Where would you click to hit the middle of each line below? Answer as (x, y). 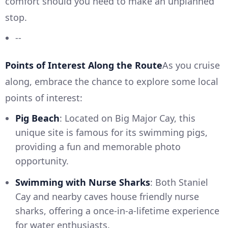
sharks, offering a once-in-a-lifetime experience (117, 210)
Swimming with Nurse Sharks (83, 182)
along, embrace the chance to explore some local (112, 81)
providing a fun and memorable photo (98, 146)
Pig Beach (37, 118)
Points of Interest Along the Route (84, 65)
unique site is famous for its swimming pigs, (111, 132)
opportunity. (42, 161)
